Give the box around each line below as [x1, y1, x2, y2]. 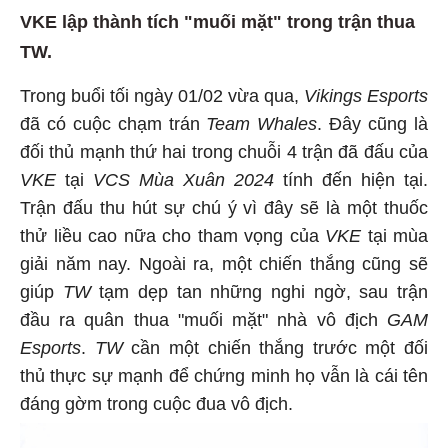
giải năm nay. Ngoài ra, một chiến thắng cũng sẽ [20, 251, 428, 272]
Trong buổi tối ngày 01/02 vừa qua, [20, 83, 304, 104]
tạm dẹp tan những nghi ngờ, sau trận [90, 279, 429, 300]
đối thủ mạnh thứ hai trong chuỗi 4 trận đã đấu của [20, 139, 428, 160]
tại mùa [361, 223, 428, 244]
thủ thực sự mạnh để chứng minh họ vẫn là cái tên [20, 363, 428, 384]
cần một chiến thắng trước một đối [122, 335, 428, 356]
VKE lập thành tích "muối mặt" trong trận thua [20, 9, 415, 30]
